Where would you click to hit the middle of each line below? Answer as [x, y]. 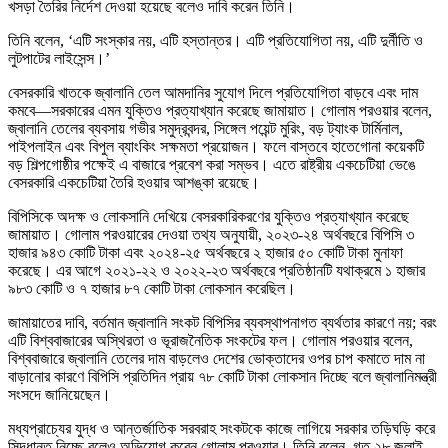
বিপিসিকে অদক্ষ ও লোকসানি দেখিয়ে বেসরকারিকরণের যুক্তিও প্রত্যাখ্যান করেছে [208, 216]
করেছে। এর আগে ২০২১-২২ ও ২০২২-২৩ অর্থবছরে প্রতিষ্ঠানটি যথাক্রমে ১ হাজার [216, 270]
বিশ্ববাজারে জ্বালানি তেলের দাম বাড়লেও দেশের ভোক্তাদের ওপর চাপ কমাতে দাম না [216, 358]
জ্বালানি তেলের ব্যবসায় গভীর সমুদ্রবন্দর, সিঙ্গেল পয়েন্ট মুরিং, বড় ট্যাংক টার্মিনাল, [205, 128]
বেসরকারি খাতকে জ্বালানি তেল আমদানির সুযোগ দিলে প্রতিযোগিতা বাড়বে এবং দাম [213, 92]
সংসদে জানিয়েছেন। [59, 394]
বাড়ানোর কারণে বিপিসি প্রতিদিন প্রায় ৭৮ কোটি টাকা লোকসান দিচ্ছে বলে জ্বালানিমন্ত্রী [222, 376]
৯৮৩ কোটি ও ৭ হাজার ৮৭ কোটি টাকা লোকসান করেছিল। [152, 288]
